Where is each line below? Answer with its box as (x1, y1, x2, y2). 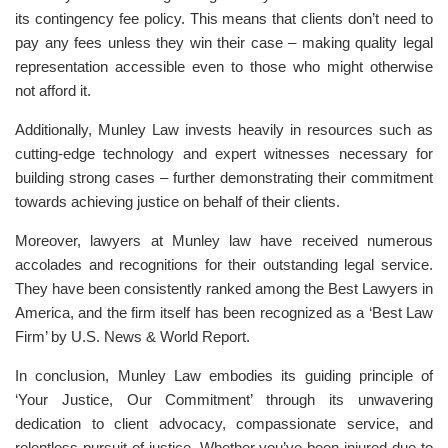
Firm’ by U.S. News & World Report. (15, 328, 250, 345)
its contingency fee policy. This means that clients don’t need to (15, 10, 433, 27)
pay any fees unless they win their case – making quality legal (15, 34, 433, 51)
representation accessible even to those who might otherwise (15, 58, 433, 75)
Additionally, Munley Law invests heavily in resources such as (15, 121, 433, 138)
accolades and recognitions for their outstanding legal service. (15, 256, 433, 273)
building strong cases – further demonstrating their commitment (15, 169, 433, 186)
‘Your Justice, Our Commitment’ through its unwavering (15, 391, 433, 408)
